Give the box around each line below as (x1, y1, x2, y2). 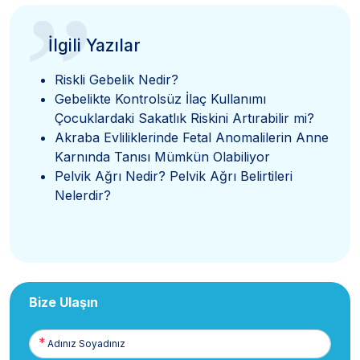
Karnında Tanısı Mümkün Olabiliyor (55, 148, 270, 165)
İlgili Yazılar (48, 35, 141, 55)
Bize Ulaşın (29, 293, 98, 310)
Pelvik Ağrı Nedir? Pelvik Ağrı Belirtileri (55, 167, 292, 184)
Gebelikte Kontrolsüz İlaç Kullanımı (55, 90, 266, 107)
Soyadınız (29, 344, 76, 357)
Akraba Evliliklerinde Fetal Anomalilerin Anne (55, 129, 329, 145)
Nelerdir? (55, 186, 111, 203)
